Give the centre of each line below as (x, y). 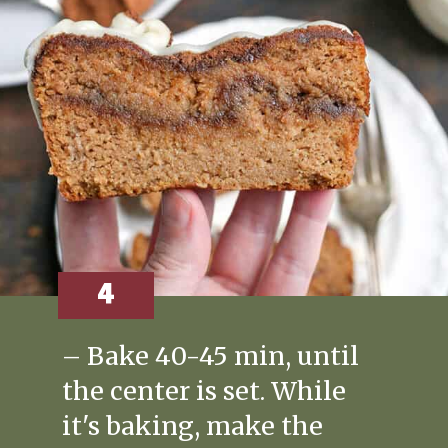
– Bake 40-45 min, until (210, 356)
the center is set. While (203, 391)
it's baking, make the (192, 426)
